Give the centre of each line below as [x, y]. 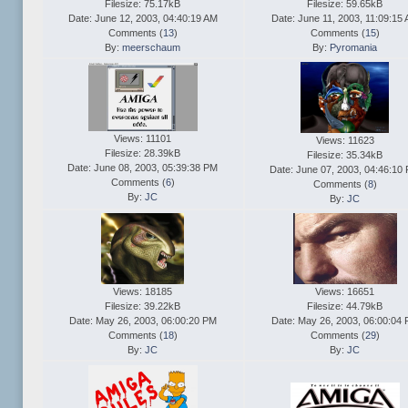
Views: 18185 [143, 292]
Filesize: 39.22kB [143, 306]
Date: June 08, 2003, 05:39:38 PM [143, 168]
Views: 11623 [345, 141]
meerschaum [151, 48]
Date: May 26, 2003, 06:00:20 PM [143, 321]
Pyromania [353, 48]
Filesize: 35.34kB [345, 155]
